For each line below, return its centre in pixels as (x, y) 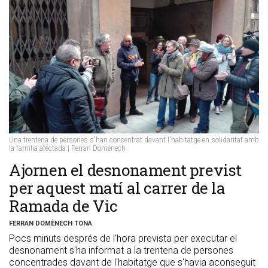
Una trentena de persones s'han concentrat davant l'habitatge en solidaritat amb (134, 140)
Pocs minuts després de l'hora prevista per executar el (123, 239)
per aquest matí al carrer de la (117, 188)
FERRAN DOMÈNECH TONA (51, 224)
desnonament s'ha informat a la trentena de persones (121, 251)
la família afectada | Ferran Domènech (67, 149)
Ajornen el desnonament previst (126, 170)
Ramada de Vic (63, 206)
